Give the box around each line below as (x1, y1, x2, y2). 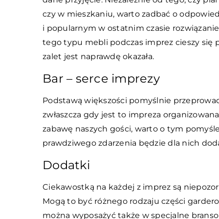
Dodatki (43, 158, 90, 172)
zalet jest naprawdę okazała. (43, 52, 154, 61)
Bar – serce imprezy (43, 71, 160, 86)
